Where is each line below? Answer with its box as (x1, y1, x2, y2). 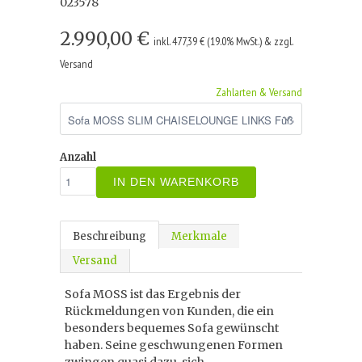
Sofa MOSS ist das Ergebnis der (65, 287, 241, 301)
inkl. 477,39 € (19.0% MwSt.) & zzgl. (154, 34, 293, 48)
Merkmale (171, 229, 227, 243)
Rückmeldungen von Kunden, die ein (65, 304, 274, 318)
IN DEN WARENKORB (113, 175, 239, 188)
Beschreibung (73, 229, 146, 243)
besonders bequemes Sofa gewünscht (65, 321, 279, 335)
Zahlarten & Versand (216, 85, 302, 99)
